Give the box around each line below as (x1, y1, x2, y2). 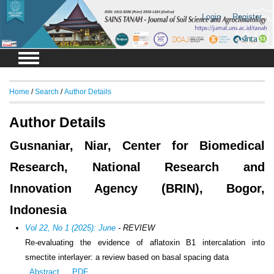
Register (232, 12, 262, 21)
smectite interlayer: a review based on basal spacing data (25, 253, 229, 262)
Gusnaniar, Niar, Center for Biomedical (10, 139, 265, 153)
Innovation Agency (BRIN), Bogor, (10, 182, 265, 196)
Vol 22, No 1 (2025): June (25, 223, 116, 233)
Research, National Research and (10, 160, 265, 174)
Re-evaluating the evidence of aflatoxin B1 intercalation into (25, 238, 265, 248)
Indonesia (10, 203, 67, 217)
